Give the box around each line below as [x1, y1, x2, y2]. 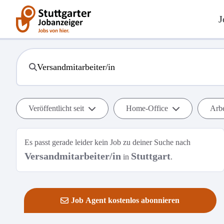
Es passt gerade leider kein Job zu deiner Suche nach [24, 138, 190, 146]
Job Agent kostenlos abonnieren [71, 196, 180, 204]
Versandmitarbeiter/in [24, 150, 121, 161]
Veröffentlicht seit [28, 104, 84, 112]
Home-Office [126, 104, 168, 112]
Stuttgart [131, 150, 170, 161]
